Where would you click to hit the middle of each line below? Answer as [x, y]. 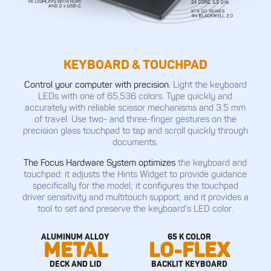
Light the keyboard [210, 84]
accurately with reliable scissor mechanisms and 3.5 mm [135, 107]
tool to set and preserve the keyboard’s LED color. [135, 209]
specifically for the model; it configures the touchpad [135, 186]
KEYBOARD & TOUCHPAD [135, 65]
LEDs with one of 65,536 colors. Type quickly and [135, 96]
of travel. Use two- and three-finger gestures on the [135, 119]
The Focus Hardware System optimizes [101, 163]
